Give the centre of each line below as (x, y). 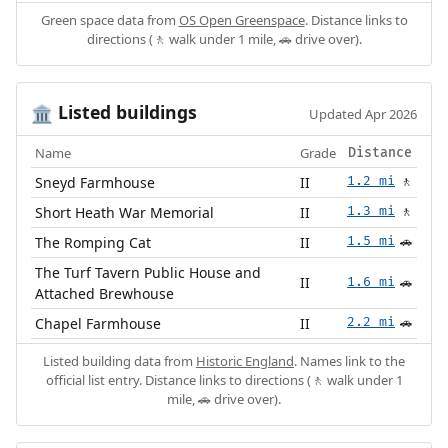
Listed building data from (119, 361)
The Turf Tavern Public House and (148, 273)
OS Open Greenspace (241, 20)
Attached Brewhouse (105, 294)
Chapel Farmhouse (98, 324)
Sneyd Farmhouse (95, 183)
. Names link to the (349, 361)
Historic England (245, 361)
